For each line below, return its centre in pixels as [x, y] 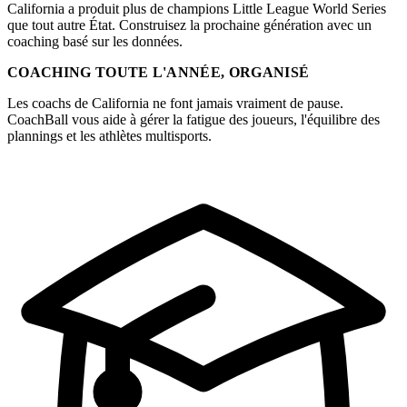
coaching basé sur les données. [95, 41]
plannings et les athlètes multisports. [109, 136]
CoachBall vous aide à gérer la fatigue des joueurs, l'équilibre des [194, 119]
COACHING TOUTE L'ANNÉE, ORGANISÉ [159, 72]
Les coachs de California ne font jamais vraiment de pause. [175, 103]
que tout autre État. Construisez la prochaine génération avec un [189, 25]
